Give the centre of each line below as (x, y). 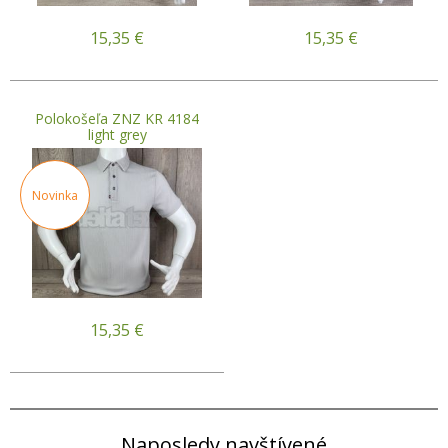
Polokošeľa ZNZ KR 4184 (117, 118)
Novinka (55, 195)
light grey (117, 134)
